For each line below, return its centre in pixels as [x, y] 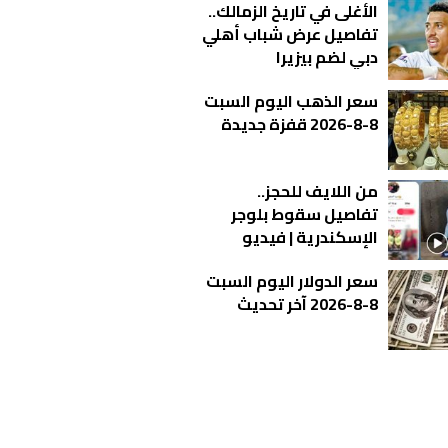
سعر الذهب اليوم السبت [291, 100]
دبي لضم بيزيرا [327, 56]
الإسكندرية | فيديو [310, 236]
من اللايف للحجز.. [317, 190]
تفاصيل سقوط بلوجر [304, 213]
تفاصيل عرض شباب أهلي [290, 33]
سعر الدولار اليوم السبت [292, 280]
